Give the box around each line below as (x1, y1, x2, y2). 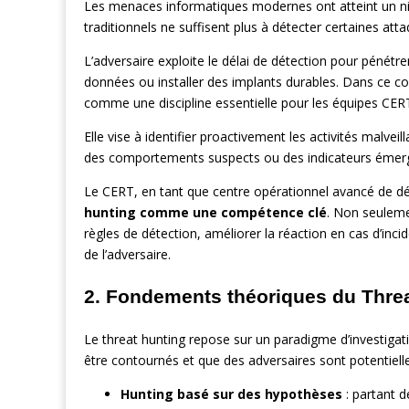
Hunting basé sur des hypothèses (121, 384, 342, 403)
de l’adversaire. (84, 246, 171, 264)
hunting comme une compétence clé (84, 204, 327, 222)
